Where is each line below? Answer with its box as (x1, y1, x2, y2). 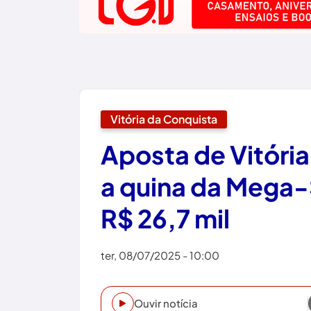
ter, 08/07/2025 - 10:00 (101, 248, 219, 262)
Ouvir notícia (134, 296, 198, 310)
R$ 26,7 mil (101, 202, 230, 234)
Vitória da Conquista (110, 111, 217, 126)
